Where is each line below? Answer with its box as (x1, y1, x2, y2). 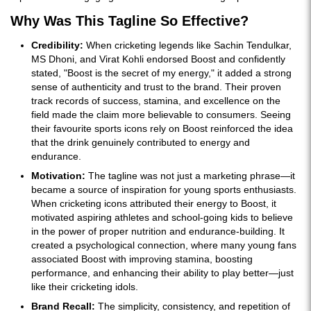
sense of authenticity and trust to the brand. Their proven (31, 81, 281, 92)
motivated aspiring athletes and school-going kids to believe (31, 211, 293, 223)
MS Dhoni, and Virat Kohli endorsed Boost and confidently (31, 53, 285, 65)
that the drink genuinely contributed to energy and (31, 136, 250, 148)
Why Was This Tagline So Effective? (10, 12, 249, 28)
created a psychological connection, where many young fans (31, 239, 296, 251)
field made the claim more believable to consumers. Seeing (31, 108, 291, 120)
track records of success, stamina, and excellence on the (31, 94, 280, 106)
